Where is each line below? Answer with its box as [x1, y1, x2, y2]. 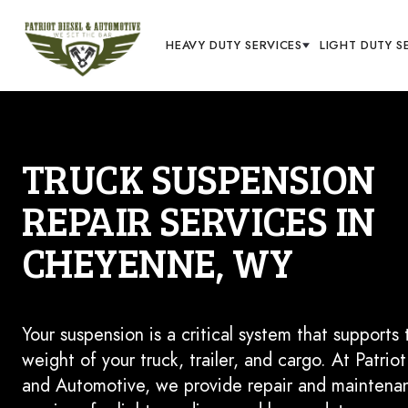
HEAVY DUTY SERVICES [166, 36, 302, 54]
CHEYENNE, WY [22, 234, 293, 289]
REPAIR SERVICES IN [22, 192, 375, 247]
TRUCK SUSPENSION [22, 150, 375, 205]
